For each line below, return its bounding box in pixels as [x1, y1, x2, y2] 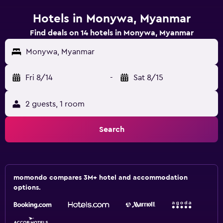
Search [99, 125, 124, 133]
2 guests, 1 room [25, 100, 85, 108]
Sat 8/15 [133, 74, 163, 82]
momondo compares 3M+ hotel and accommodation [13, 174, 188, 181]
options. [13, 184, 41, 191]
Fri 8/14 [25, 74, 53, 82]
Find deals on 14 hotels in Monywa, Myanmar [29, 29, 194, 37]
